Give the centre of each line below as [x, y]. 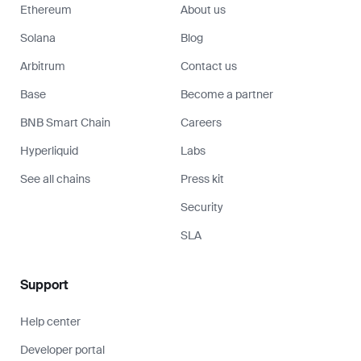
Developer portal [62, 349]
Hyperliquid [49, 150]
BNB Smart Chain [65, 122]
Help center [50, 321]
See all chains [55, 178]
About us [203, 9]
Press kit [202, 178]
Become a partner [227, 94]
